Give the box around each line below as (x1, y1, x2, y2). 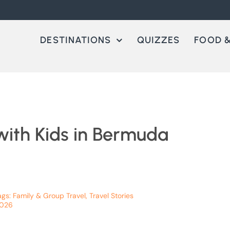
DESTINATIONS (40, 34, 111, 46)
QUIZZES (137, 34, 180, 46)
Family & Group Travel (13, 191, 86, 201)
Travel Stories (89, 191, 133, 201)
